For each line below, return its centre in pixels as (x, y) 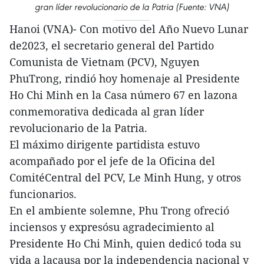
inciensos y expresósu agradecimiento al (112, 227)
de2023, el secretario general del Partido (112, 45)
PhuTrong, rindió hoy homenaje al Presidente (125, 78)
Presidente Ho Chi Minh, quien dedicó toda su (125, 243)
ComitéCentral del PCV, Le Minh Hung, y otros (125, 177)
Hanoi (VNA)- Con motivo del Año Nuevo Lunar (129, 29)
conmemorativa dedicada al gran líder (107, 111)
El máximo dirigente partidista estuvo (105, 144)
